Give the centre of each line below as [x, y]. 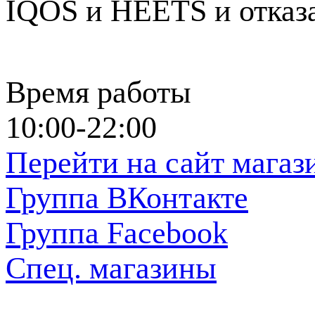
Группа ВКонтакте [127, 197]
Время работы [98, 92]
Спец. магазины [111, 268]
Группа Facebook [117, 232]
